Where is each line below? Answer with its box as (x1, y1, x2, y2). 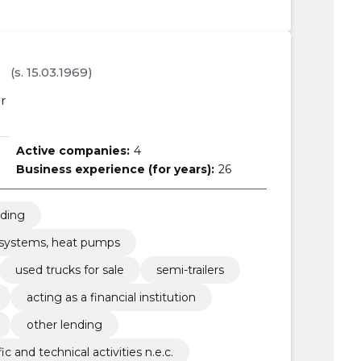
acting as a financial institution (26, 290, 196, 305)
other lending (26, 317, 102, 332)
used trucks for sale (15, 263, 124, 277)
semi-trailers (156, 263, 224, 277)
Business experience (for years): (16, 162, 215, 176)
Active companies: (16, 143, 131, 158)
